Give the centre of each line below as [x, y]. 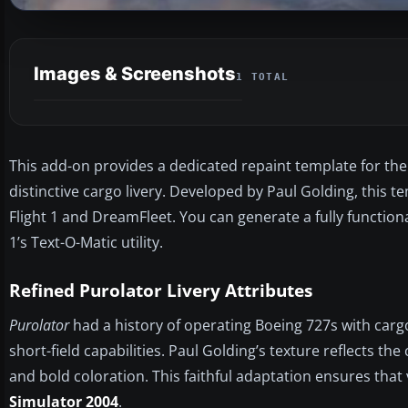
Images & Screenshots [135, 73]
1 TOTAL [263, 76]
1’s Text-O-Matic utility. [86, 242]
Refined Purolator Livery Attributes [161, 290]
